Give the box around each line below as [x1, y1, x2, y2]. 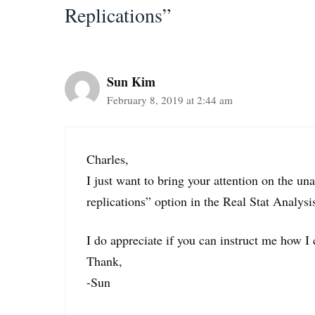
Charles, [86, 150, 129, 167]
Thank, [86, 252, 122, 269]
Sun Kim [107, 72, 155, 91]
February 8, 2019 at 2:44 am [107, 92, 233, 107]
